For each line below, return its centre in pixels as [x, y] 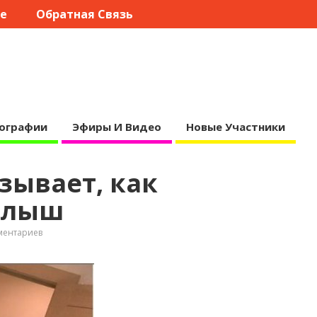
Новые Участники [235, 126]
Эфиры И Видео [116, 126]
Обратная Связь [84, 15]
